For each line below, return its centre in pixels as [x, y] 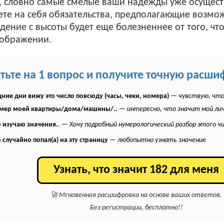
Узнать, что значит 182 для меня [136, 170]
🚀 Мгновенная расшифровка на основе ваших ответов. [136, 195]
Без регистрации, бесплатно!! [136, 208]
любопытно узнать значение [162, 140]
